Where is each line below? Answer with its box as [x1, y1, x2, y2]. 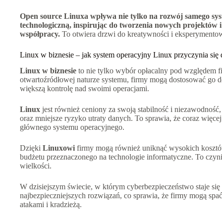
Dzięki [20, 144, 43, 153]
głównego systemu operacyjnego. [20, 123, 124, 132]
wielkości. [20, 162, 52, 170]
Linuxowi [43, 144, 75, 153]
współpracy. [20, 29, 60, 38]
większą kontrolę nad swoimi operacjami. [20, 84, 149, 93]
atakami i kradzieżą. [20, 200, 82, 209]
